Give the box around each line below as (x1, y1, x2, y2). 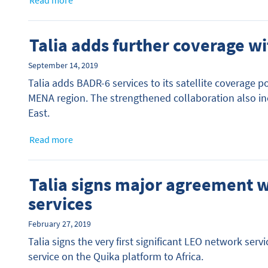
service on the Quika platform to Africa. (28, 249, 203, 264)
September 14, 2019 (28, 60, 98, 71)
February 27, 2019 (28, 218, 91, 230)
